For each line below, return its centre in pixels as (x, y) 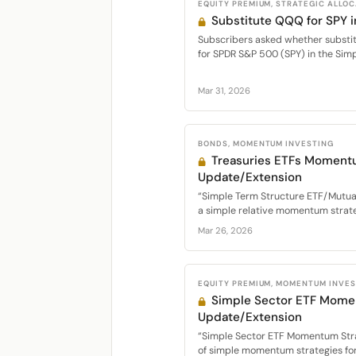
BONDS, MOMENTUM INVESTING (266, 144)
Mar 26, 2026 (225, 231)
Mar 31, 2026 (224, 91)
